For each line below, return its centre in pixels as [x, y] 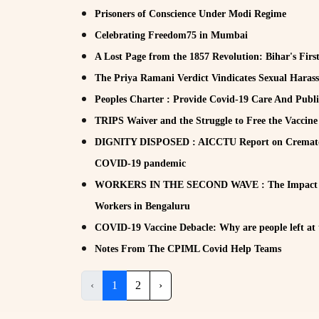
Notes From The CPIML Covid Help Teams [188, 249]
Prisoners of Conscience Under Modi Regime [190, 14]
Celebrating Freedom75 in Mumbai [171, 35]
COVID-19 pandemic [140, 163]
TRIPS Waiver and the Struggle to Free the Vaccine [206, 120]
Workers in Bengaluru [142, 206]
